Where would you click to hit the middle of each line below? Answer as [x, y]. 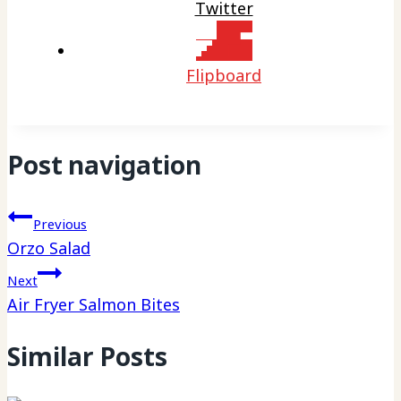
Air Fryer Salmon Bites [94, 305]
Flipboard [224, 75]
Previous [60, 224]
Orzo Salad [49, 248]
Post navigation [104, 164]
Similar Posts [87, 357]
